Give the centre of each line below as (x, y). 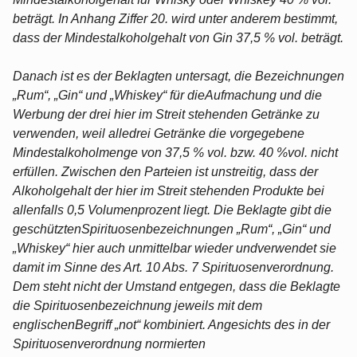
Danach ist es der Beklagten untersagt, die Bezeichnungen (178, 76)
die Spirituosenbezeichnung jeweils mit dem (137, 305)
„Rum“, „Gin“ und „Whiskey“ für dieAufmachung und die (167, 95)
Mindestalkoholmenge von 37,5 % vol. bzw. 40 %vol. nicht (175, 152)
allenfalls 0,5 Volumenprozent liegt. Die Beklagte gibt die (172, 210)
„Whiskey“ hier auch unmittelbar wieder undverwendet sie (175, 248)
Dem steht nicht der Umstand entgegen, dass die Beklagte (177, 286)
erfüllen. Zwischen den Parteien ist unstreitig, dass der (165, 171)
